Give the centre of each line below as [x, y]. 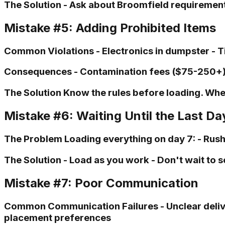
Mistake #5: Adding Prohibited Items [110, 28]
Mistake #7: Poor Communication [101, 183]
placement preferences [58, 217]
